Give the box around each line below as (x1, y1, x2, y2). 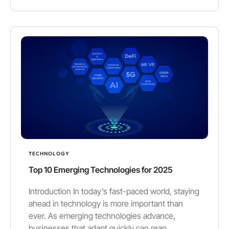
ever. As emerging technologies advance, (29, 210, 175, 221)
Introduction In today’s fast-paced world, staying (29, 186, 199, 196)
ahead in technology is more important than (29, 198, 183, 209)
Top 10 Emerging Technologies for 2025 (29, 164, 173, 175)
